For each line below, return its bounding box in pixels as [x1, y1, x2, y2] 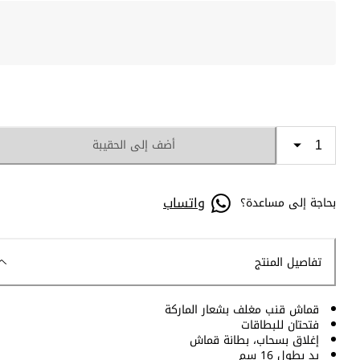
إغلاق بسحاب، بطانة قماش [190, 329, 319, 352]
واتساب [163, 190, 205, 215]
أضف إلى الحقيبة [92, 134, 175, 157]
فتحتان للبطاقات [241, 314, 319, 337]
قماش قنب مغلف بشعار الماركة [165, 299, 319, 321]
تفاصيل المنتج [255, 251, 321, 273]
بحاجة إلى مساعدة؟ [240, 192, 336, 215]
